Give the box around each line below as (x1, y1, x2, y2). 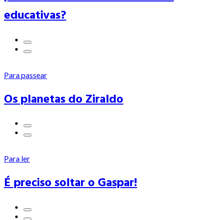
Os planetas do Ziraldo (4, 89, 123, 109)
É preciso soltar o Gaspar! (4, 173, 137, 192)
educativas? (4, 5, 66, 25)
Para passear (4, 70, 47, 80)
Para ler (4, 154, 30, 164)
